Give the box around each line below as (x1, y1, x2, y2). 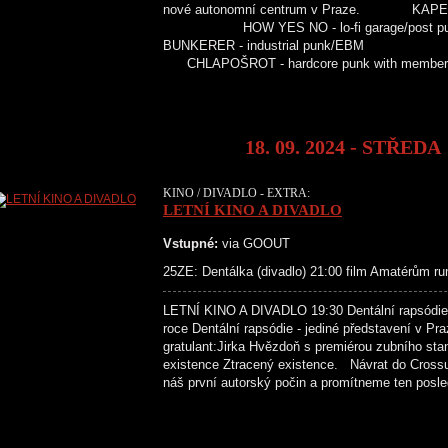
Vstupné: (163, 236, 218, 251)
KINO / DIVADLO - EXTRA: (163, 186, 310, 200)
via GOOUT (218, 236, 290, 251)
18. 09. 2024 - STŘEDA (244, 136, 441, 158)
